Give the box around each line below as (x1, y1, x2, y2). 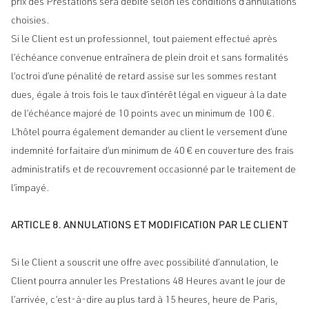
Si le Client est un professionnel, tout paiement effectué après (11, 35, 277, 45)
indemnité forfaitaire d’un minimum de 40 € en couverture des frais (11, 147, 294, 157)
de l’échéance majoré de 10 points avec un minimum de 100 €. (11, 110, 277, 119)
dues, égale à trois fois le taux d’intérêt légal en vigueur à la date (11, 91, 287, 101)
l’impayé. (11, 184, 50, 194)
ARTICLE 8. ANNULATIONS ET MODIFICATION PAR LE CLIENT (11, 221, 288, 231)
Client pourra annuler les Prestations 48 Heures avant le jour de (11, 277, 286, 287)
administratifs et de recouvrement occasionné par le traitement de (11, 166, 296, 175)
